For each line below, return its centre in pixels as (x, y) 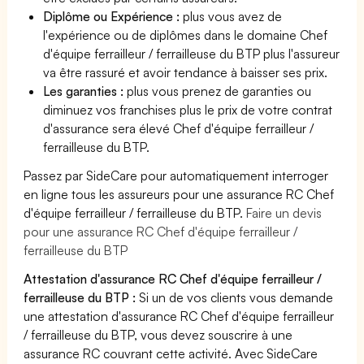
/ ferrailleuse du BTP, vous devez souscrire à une (158, 334)
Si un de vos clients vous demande (235, 297)
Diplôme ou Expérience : (113, 16)
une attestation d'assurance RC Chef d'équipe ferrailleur (179, 316)
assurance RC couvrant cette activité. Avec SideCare (171, 353)
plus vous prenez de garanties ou (219, 91)
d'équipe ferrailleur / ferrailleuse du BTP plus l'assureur (192, 53)
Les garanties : (85, 91)
